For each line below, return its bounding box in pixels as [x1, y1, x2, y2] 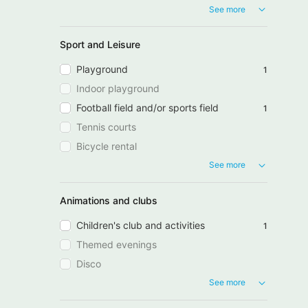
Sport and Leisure [60, 38, 140, 51]
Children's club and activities [76, 219, 205, 231]
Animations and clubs [60, 195, 157, 206]
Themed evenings [76, 239, 157, 250]
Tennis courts [76, 121, 136, 133]
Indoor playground [76, 82, 159, 95]
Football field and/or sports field [76, 102, 219, 114]
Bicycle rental [76, 140, 137, 153]
